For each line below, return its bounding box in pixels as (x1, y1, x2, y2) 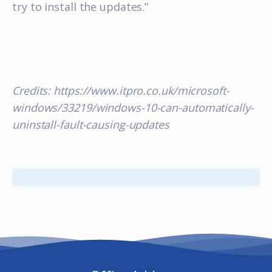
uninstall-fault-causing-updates (12, 117, 169, 132)
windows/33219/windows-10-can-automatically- (12, 100, 254, 115)
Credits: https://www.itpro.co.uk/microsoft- (12, 83, 229, 98)
